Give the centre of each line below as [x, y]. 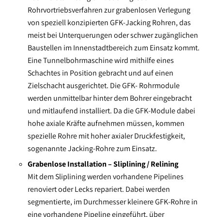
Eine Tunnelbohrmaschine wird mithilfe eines [101, 61]
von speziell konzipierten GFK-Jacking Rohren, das [109, 23]
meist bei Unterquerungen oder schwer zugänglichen [113, 35]
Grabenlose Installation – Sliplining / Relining [103, 164]
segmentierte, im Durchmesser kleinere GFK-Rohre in [112, 202]
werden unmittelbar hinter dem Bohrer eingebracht [109, 98]
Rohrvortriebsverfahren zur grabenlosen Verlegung [109, 10]
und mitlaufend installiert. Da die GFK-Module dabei [111, 111]
